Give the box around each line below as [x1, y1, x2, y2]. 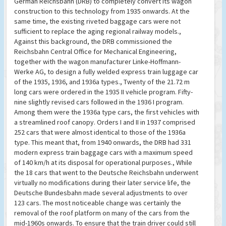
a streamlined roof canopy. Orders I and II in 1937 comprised [14, 118, 195, 127]
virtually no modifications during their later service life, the [14, 178, 191, 188]
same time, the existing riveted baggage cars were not [14, 17, 181, 26]
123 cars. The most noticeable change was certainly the [14, 198, 181, 208]
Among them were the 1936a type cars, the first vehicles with [14, 107, 199, 117]
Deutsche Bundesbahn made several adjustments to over [14, 188, 188, 198]
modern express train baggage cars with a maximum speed [14, 148, 193, 157]
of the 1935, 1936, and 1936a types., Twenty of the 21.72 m [14, 77, 190, 87]
